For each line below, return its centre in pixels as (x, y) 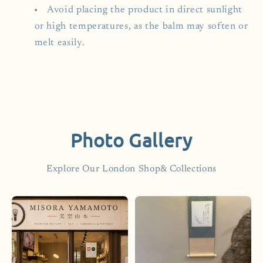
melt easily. (60, 43)
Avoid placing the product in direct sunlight (145, 10)
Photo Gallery (131, 140)
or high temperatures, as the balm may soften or (141, 26)
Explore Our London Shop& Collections (131, 169)
